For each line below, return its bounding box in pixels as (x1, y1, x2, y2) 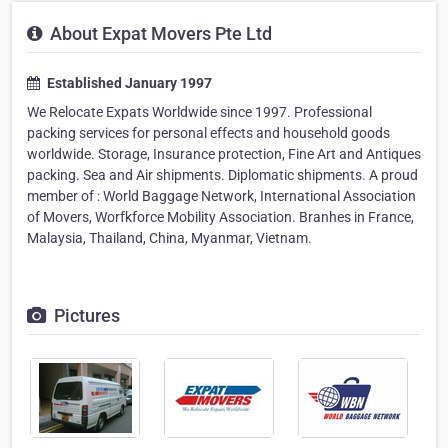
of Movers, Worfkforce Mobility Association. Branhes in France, (27, 209, 414, 225)
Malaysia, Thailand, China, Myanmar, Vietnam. (27, 230, 312, 246)
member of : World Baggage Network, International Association (27, 188, 416, 204)
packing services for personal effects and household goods (27, 125, 390, 141)
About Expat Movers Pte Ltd (46, 23, 272, 44)
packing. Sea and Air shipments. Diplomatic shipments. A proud (27, 167, 418, 183)
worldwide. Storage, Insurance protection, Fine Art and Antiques (27, 146, 421, 162)
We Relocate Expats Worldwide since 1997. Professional (27, 104, 372, 120)
